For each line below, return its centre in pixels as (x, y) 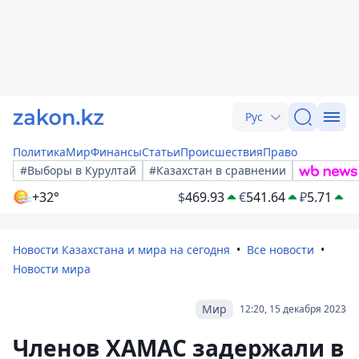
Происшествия (222, 152)
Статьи (161, 152)
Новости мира (52, 269)
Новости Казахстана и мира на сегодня (121, 250)
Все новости (280, 250)
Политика (39, 152)
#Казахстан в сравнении (218, 170)
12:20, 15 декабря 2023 (293, 309)
